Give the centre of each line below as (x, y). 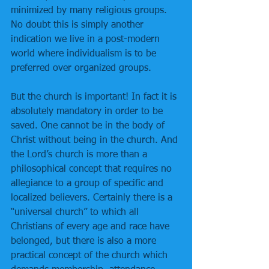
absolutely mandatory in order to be (88, 112)
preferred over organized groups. (81, 68)
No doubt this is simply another (79, 25)
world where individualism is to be (85, 54)
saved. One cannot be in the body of (89, 126)
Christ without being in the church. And (96, 141)
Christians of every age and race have (92, 227)
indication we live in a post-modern (87, 40)
